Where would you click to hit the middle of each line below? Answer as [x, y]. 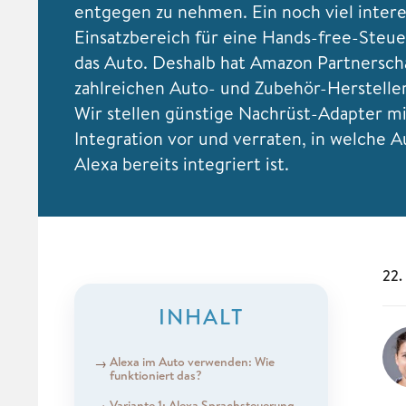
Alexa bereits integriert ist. [184, 163]
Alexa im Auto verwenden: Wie [192, 361]
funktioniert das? [155, 375]
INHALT [201, 316]
